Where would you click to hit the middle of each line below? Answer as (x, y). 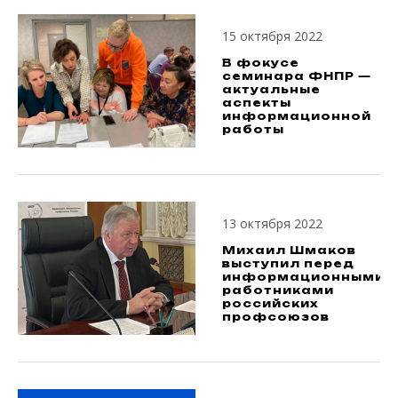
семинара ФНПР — (297, 76)
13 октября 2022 (272, 223)
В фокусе (261, 62)
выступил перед (288, 263)
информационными (303, 276)
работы (253, 129)
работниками (278, 290)
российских (271, 303)
